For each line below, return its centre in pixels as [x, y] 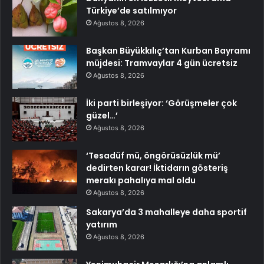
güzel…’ [102, 115]
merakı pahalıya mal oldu [141, 180]
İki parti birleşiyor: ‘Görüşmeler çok [161, 103]
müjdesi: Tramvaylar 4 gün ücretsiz [162, 63]
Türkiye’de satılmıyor [131, 10]
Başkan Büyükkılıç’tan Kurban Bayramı [168, 50]
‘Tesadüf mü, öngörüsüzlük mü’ [153, 155]
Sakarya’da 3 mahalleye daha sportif [166, 212]
